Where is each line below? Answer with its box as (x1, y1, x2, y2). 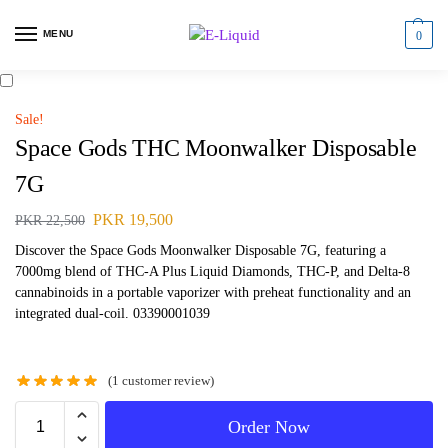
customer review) (119, 373, 215, 389)
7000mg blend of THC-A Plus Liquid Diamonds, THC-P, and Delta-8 (15, 263, 410, 279)
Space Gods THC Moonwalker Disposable (15, 135, 417, 161)
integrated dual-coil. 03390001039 (15, 305, 210, 321)
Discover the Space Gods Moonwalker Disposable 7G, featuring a (15, 242, 386, 258)
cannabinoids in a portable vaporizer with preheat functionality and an (15, 284, 411, 300)
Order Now (228, 417, 310, 438)
